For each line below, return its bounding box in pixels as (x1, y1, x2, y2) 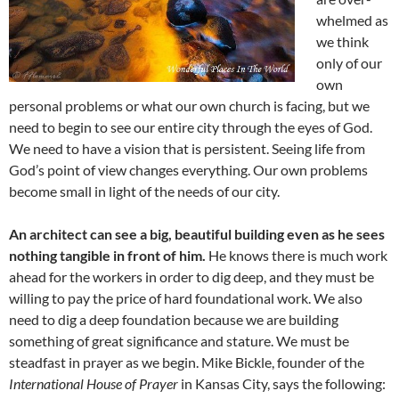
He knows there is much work (206, 247, 387, 265)
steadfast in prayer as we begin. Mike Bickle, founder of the (9, 354, 364, 371)
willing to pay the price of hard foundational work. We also (9, 289, 362, 307)
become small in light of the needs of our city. (9, 183, 280, 200)
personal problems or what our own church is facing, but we (9, 97, 370, 115)
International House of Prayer (9, 375, 178, 393)
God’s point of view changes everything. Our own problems (9, 161, 368, 179)
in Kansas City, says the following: (178, 375, 386, 393)
